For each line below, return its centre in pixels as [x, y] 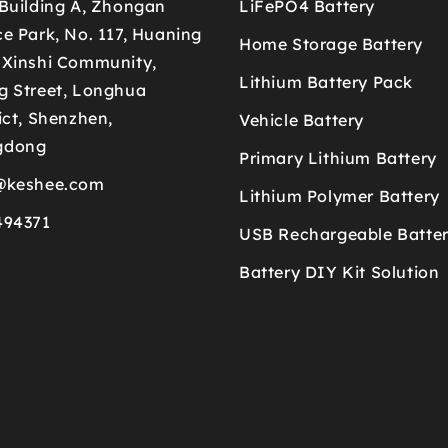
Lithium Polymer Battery [339, 196]
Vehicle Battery [301, 120]
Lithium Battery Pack [325, 82]
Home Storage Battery [330, 44]
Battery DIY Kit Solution [339, 272]
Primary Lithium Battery [337, 158]
